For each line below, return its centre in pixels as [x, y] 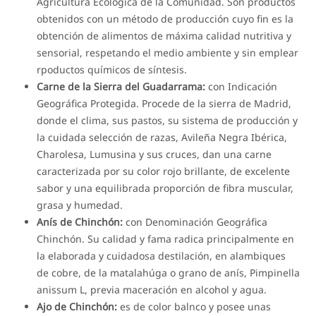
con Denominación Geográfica [195, 221]
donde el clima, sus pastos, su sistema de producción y [168, 120]
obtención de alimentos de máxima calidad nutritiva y [164, 35]
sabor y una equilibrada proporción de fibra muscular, [165, 188]
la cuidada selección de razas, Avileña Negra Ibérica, [162, 137]
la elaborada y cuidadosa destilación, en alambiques [162, 255]
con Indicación [242, 86]
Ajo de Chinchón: [77, 306]
